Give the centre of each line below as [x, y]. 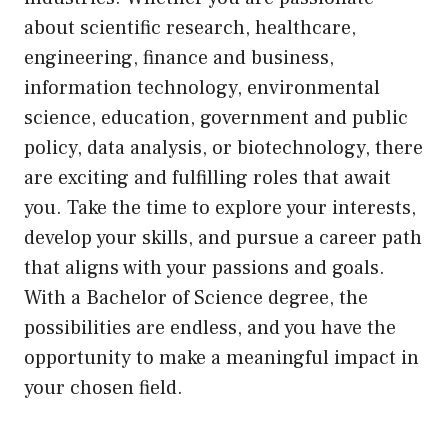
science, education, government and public [216, 118]
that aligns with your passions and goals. [204, 268]
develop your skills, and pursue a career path [223, 238]
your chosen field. [103, 388]
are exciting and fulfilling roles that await [207, 178]
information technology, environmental [202, 88]
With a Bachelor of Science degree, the [196, 298]
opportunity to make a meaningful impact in [221, 358]
